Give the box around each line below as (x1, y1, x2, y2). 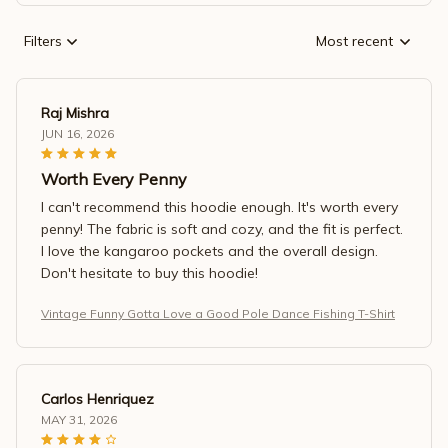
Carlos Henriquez (41, 389, 154, 408)
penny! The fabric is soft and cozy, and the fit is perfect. (41, 219, 403, 238)
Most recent (316, 32, 393, 51)
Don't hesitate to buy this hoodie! (41, 263, 258, 282)
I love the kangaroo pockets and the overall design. (41, 241, 378, 260)
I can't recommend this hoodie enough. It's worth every (41, 197, 398, 216)
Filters (24, 32, 62, 51)
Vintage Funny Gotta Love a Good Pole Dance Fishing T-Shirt (41, 305, 395, 321)
